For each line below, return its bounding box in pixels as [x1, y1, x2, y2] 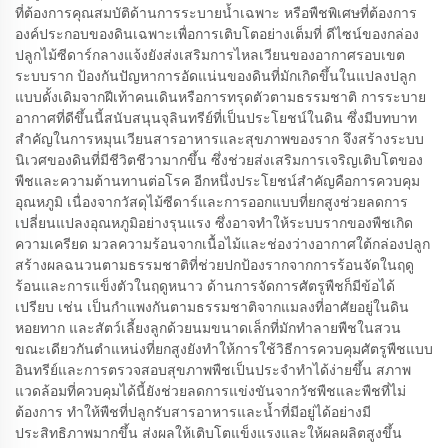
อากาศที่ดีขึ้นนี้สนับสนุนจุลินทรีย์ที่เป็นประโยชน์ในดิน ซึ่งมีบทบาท [15, 108, 417, 127]
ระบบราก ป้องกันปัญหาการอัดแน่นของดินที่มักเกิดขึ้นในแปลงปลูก [15, 66, 416, 85]
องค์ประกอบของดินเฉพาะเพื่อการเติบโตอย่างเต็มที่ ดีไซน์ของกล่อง [15, 24, 419, 43]
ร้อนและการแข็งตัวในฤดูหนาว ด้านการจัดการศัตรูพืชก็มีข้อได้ [15, 276, 395, 295]
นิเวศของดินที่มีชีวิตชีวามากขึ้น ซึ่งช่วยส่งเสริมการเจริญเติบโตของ [15, 150, 423, 169]
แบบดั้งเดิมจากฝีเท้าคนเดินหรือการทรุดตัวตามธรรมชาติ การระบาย [15, 87, 426, 106]
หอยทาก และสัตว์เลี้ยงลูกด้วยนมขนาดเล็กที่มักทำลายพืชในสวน [15, 318, 401, 337]
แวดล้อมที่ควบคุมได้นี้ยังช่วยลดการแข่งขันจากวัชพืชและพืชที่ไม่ [15, 381, 406, 400]
